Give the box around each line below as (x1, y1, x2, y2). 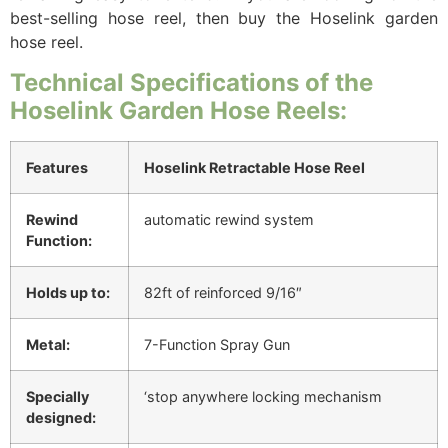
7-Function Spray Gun (144, 335, 290, 353)
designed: (26, 408, 96, 426)
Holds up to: (26, 283, 110, 301)
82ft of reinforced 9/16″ (144, 283, 302, 301)
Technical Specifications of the (10, 67, 373, 97)
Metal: (26, 335, 70, 353)
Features (26, 158, 88, 176)
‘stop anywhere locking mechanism (144, 387, 382, 405)
